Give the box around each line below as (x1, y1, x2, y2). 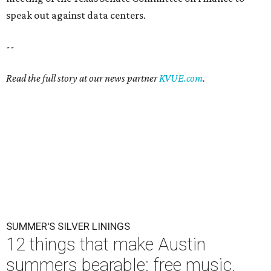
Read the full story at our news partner (6, 72, 159, 85)
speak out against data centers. (6, 9, 146, 22)
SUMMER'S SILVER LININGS (6, 220, 130, 233)
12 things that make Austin (6, 234, 206, 255)
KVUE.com (159, 72, 203, 85)
